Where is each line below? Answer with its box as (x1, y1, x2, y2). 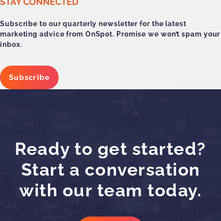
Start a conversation (21, 159, 200, 180)
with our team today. (19, 180, 202, 201)
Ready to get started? (15, 139, 206, 159)
